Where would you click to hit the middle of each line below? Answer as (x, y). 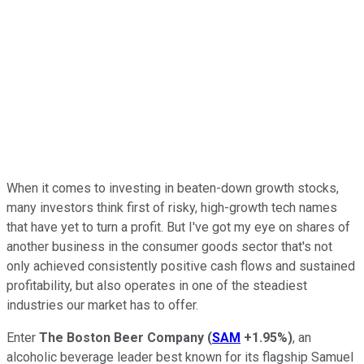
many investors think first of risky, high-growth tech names (172, 207)
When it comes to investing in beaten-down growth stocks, (173, 188)
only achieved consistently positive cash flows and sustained (181, 266)
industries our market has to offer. (102, 305)
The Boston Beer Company (121, 337)
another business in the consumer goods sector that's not (169, 246)
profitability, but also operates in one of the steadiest (157, 285)
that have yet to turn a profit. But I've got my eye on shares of (178, 227)
